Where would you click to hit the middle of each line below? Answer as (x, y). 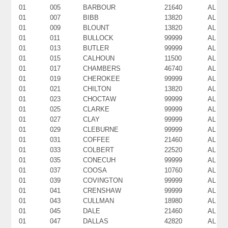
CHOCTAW (100, 99)
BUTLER (96, 48)
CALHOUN (99, 58)
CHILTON (97, 89)
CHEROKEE (102, 78)
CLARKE (96, 109)
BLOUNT (96, 27)
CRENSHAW (102, 190)
